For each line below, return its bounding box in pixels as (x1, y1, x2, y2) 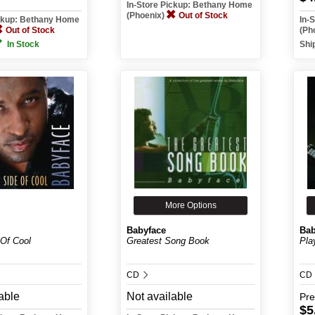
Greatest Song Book (127, 236, 210, 246)
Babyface (127, 225, 166, 236)
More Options (165, 200, 217, 210)
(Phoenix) (127, 11, 167, 20)
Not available (127, 290, 193, 302)
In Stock (5, 39, 40, 49)
